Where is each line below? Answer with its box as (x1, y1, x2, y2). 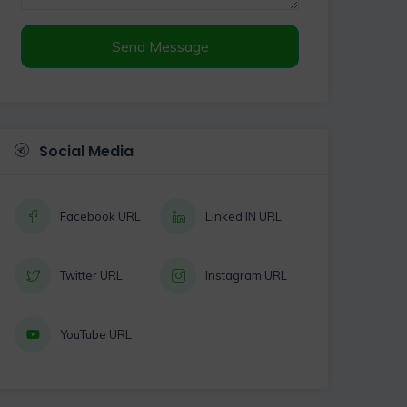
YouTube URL (60, 326, 132, 342)
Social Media (35, 141, 134, 162)
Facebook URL (60, 208, 141, 223)
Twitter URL (60, 267, 123, 283)
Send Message (111, 37, 209, 55)
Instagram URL (205, 267, 287, 283)
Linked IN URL (205, 208, 282, 223)
